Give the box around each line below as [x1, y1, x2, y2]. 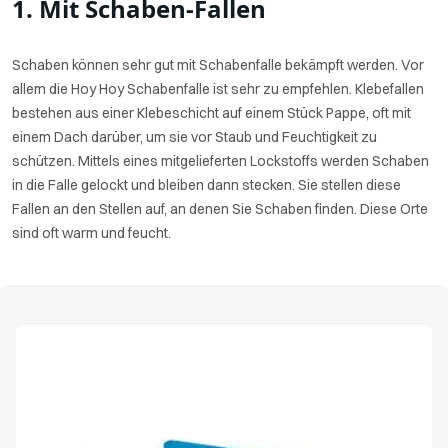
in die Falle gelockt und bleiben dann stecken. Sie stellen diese [12, 176, 401, 194]
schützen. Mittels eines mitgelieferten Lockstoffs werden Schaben [12, 152, 429, 170]
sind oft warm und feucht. [12, 224, 171, 242]
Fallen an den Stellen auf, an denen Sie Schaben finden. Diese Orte [12, 200, 428, 218]
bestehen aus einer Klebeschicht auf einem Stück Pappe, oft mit [12, 104, 411, 122]
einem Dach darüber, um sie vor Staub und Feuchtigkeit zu [12, 128, 377, 146]
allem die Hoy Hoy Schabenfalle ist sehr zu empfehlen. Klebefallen [12, 80, 424, 98]
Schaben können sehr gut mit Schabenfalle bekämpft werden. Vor [12, 56, 424, 74]
